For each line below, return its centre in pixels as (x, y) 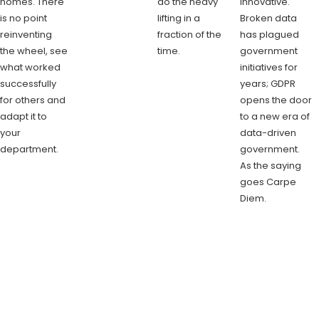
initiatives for (269, 67)
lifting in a (178, 18)
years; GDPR (268, 83)
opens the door (276, 100)
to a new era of (275, 116)
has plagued (270, 34)
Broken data (269, 18)
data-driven (268, 132)
